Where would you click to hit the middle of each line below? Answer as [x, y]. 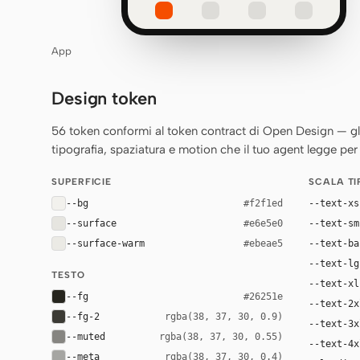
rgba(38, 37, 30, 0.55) [221, 336]
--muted [86, 336]
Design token [104, 98]
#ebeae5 [263, 243]
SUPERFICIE [82, 182]
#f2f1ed [263, 203]
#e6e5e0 [263, 223]
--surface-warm [105, 243]
